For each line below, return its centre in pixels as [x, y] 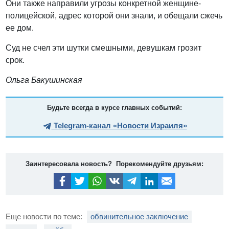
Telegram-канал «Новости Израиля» [119, 126]
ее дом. [21, 28]
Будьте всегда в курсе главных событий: [114, 108]
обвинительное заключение [140, 216]
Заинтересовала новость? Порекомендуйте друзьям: [114, 164]
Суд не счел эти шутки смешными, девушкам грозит [104, 48]
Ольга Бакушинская [44, 80]
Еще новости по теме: [45, 216]
